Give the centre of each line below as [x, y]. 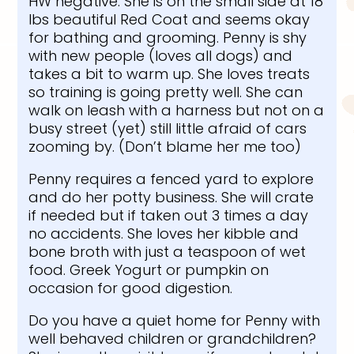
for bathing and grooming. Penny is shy [168, 37]
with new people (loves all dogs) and [161, 55]
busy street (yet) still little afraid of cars [168, 128]
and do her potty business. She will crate [171, 197]
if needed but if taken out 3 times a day [169, 215]
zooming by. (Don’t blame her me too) [165, 146]
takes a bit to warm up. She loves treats [169, 73]
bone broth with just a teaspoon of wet [168, 251]
